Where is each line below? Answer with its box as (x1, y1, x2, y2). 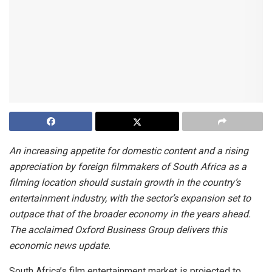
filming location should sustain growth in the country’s (9, 177, 240, 189)
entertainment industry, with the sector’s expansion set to (9, 192, 251, 205)
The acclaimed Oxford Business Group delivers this (9, 224, 227, 236)
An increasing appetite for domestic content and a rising (9, 145, 248, 157)
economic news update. (9, 240, 110, 252)
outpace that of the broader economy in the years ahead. (9, 208, 251, 220)
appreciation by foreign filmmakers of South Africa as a (9, 161, 246, 173)
